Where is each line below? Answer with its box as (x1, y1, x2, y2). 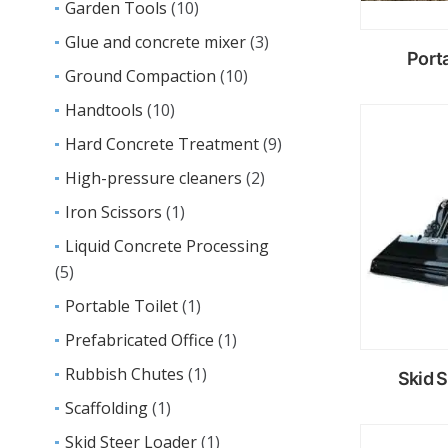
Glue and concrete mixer (65, 31, 246, 53)
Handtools (65, 99, 143, 121)
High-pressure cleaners (65, 167, 242, 189)
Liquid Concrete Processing (65, 235, 269, 257)
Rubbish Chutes (65, 363, 184, 385)
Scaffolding (65, 397, 148, 419)
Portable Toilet (65, 295, 178, 317)
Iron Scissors (65, 201, 162, 223)
